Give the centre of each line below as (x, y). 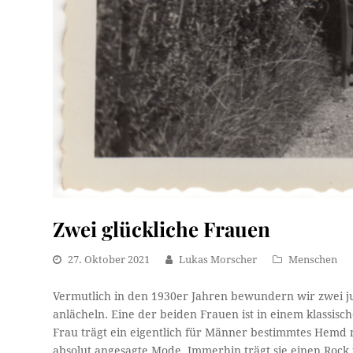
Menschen (313, 260)
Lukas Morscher (218, 260)
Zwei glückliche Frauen (162, 229)
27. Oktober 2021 (109, 260)
